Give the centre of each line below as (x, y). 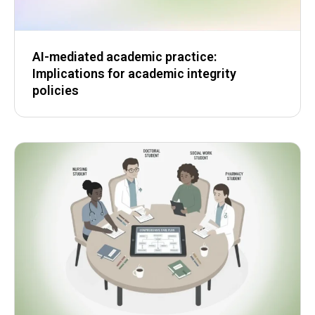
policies (56, 91)
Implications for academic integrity (134, 74)
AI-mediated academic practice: (124, 57)
